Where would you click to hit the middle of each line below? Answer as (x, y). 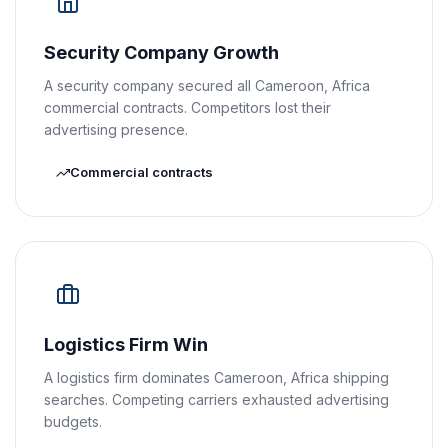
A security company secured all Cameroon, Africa (207, 85)
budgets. (73, 421)
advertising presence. (116, 129)
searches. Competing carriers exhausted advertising (216, 399)
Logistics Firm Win (126, 344)
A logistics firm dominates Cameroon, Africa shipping (216, 377)
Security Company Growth (161, 52)
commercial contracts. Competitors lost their (187, 107)
